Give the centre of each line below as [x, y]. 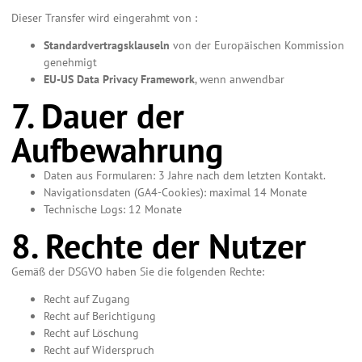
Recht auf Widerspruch [99, 349]
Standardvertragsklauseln [107, 46]
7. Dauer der [98, 116]
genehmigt [70, 63]
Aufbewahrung [118, 150]
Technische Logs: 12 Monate [113, 210]
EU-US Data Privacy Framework [119, 80]
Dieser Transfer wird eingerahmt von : [104, 18]
